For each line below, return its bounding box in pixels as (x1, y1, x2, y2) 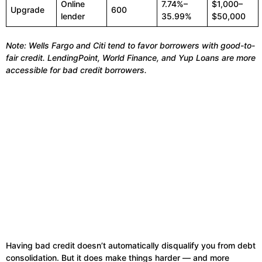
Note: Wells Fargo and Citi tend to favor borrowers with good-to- (6, 40, 255, 51)
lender (61, 11, 85, 22)
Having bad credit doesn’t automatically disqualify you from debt (6, 240, 256, 251)
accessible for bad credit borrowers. (6, 65, 147, 75)
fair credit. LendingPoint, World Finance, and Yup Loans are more (6, 53, 256, 63)
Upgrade (11, 5, 44, 15)
